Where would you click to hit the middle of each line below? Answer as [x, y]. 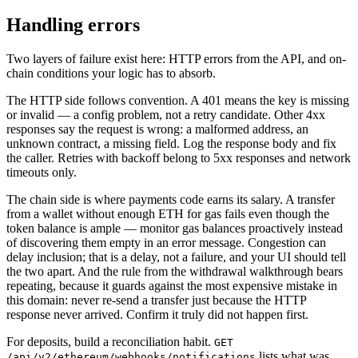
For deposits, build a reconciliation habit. [110, 341]
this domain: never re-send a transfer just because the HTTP [156, 300]
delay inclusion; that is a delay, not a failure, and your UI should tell [176, 257]
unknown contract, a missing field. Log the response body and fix [171, 143]
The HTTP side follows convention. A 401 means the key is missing [178, 100]
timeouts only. [42, 172]
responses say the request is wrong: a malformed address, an [157, 129]
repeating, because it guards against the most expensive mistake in [172, 285]
